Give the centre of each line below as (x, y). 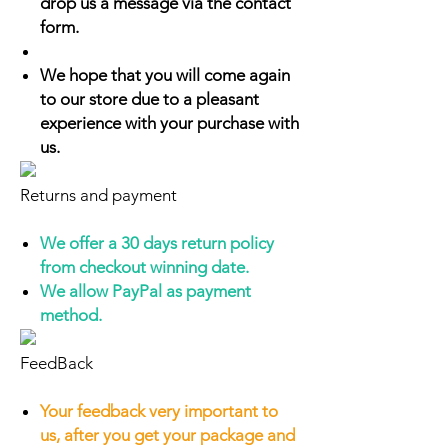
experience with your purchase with (169, 123)
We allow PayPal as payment (145, 291)
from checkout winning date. (144, 267)
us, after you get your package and (167, 435)
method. (71, 315)
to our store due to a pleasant (149, 99)
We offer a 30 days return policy (157, 243)
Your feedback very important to (159, 411)
